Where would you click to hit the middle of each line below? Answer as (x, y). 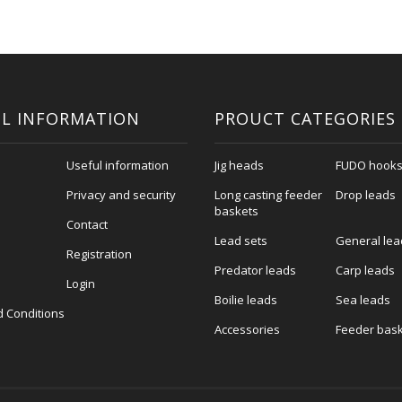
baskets (236, 211)
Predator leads (255, 270)
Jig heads (239, 165)
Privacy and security (121, 195)
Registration (99, 254)
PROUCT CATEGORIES (305, 118)
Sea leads (363, 300)
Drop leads (366, 195)
